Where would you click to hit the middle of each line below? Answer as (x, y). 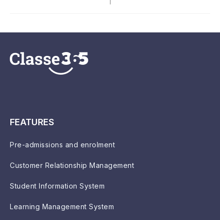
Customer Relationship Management (72, 165)
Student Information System (57, 186)
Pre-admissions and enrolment (62, 144)
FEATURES (32, 122)
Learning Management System (62, 206)
